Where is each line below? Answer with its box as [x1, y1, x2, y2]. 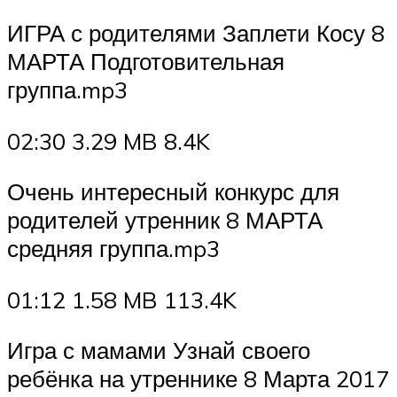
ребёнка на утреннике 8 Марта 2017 [7, 364, 389, 393]
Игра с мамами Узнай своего [7, 336, 310, 365]
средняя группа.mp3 [7, 234, 220, 263]
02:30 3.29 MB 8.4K [7, 126, 210, 155]
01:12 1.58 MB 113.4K [7, 284, 237, 314]
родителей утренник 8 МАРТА [7, 206, 323, 235]
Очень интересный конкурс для [7, 177, 339, 206]
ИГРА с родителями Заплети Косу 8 [7, 19, 385, 48]
